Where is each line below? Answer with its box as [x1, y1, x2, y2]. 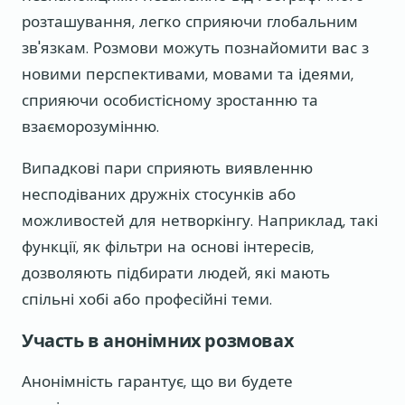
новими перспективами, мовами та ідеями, [22, 63, 353, 84]
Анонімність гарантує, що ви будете [22, 371, 293, 391]
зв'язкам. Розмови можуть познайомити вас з [22, 37, 369, 58]
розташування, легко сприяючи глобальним [22, 11, 358, 32]
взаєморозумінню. [22, 116, 159, 137]
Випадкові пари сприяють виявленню [22, 157, 313, 178]
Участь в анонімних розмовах [22, 328, 294, 353]
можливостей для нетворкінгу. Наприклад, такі [22, 210, 378, 231]
